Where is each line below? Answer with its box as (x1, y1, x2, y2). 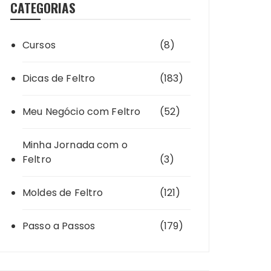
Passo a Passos (22, 218, 96, 233)
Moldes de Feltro (22, 185, 103, 200)
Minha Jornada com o (22, 137, 128, 152)
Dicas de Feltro (22, 71, 96, 85)
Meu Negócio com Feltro (22, 104, 141, 119)
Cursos (22, 38, 56, 52)
